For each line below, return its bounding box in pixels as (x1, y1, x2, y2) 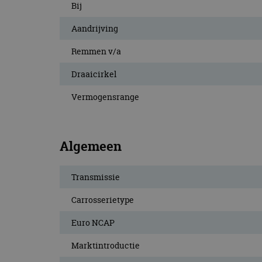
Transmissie (71, 171, 120, 183)
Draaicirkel (71, 68, 116, 80)
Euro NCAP (71, 217, 115, 229)
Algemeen (60, 137, 122, 155)
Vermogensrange (71, 91, 139, 102)
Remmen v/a (71, 45, 121, 57)
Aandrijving (71, 22, 118, 34)
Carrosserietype (71, 194, 134, 206)
